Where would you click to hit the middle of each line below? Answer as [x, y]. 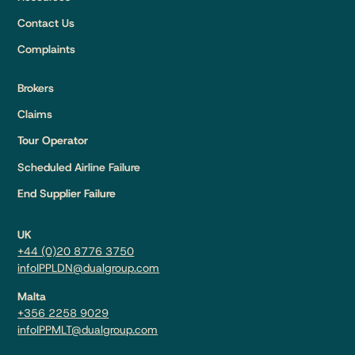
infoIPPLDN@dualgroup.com [89, 268]
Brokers [36, 88]
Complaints [47, 50]
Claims [35, 114]
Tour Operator [53, 141]
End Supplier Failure [67, 194]
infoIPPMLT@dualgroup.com [88, 330]
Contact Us [46, 23]
